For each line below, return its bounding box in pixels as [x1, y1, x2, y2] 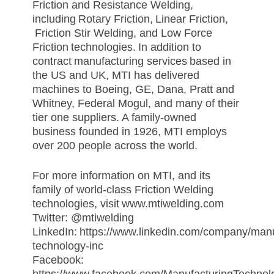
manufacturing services [73, 55, 187, 68]
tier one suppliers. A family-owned [32, 111, 196, 124]
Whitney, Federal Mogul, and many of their [32, 97, 239, 110]
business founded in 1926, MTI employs [32, 125, 227, 138]
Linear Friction [152, 13, 225, 26]
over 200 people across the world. [32, 139, 201, 152]
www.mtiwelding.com [121, 198, 227, 210]
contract [32, 55, 74, 68]
